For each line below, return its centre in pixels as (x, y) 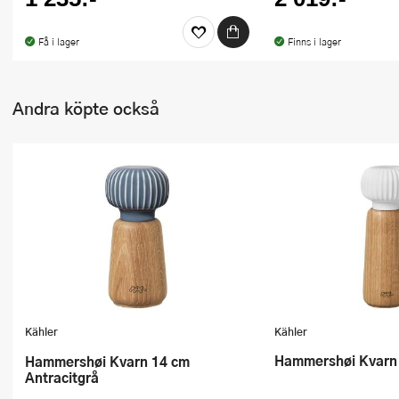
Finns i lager (314, 41)
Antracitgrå (62, 378)
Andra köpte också (86, 108)
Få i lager (58, 41)
